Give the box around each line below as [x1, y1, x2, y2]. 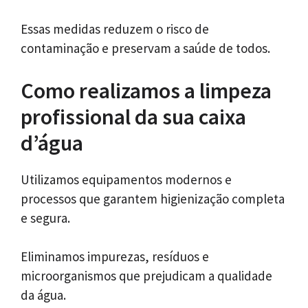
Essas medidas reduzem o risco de [21, 21, 209, 38]
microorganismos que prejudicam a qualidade [21, 267, 272, 285]
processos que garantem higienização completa [21, 190, 285, 207]
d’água [21, 129, 83, 157]
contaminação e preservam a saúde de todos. [21, 40, 270, 57]
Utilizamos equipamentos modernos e [21, 170, 232, 188]
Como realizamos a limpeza [21, 76, 272, 104]
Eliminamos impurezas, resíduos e [21, 248, 209, 265]
